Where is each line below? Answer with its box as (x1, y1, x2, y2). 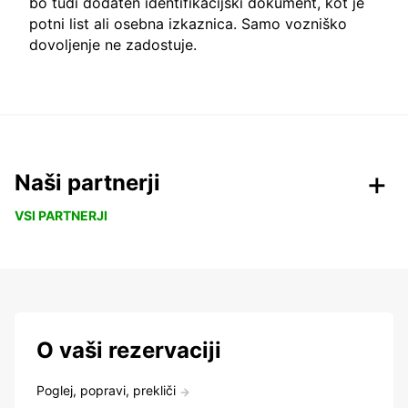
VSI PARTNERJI (15, 208, 107, 224)
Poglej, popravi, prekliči (36, 382, 176, 399)
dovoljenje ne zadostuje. (29, 36, 197, 55)
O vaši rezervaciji (36, 337, 221, 364)
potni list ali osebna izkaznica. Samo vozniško (29, 15, 347, 34)
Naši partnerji (15, 169, 160, 197)
